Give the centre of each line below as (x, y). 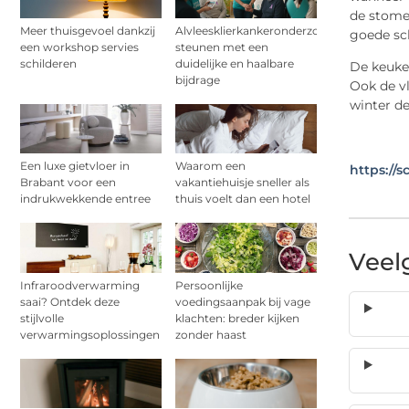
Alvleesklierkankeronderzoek (254, 31)
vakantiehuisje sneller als (242, 183)
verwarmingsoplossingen (90, 334)
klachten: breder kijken (237, 318)
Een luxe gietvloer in (75, 166)
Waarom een (210, 166)
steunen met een (222, 47)
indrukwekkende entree (85, 199)
